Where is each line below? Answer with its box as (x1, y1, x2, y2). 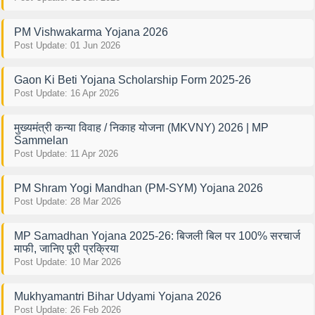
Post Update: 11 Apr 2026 (13, 148, 118, 159)
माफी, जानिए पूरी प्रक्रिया (13, 242, 119, 255)
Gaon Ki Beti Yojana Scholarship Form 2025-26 (13, 73, 251, 86)
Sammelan (13, 134, 68, 146)
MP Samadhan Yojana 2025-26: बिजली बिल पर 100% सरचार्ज (13, 229, 300, 242)
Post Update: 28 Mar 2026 (13, 195, 121, 207)
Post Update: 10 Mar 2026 (13, 256, 121, 267)
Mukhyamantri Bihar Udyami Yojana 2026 (13, 290, 221, 302)
